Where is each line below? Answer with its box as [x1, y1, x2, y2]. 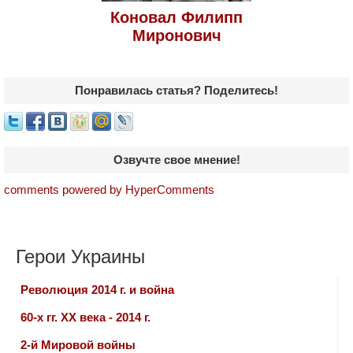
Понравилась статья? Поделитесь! [75, 83, 278, 97]
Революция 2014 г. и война [20, 282, 174, 296]
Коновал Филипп [110, 8, 243, 26]
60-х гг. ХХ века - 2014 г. [20, 310, 150, 324]
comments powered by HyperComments [4, 182, 214, 196]
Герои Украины [16, 245, 145, 267]
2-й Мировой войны [20, 337, 136, 351]
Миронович [132, 26, 221, 44]
